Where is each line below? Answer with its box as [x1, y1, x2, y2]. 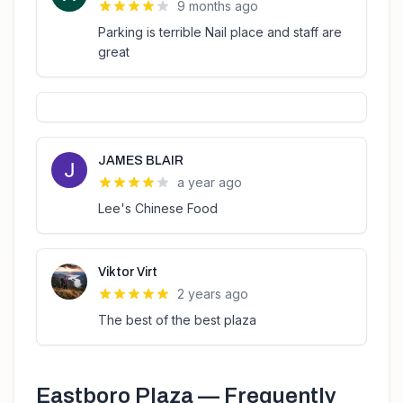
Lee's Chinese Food [98, 201, 218, 216]
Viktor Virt [98, 265, 157, 279]
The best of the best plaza [98, 312, 256, 327]
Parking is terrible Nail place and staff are [98, 24, 342, 40]
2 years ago [177, 286, 248, 301]
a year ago [177, 175, 242, 190]
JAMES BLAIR [98, 154, 184, 167]
